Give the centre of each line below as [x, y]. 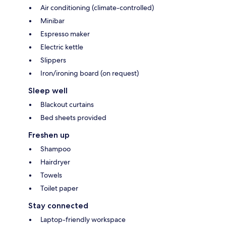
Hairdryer [55, 162]
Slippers [53, 60]
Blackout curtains [67, 104]
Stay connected [58, 205]
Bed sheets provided [73, 117]
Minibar [52, 20]
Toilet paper [59, 188]
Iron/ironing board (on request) [90, 73]
